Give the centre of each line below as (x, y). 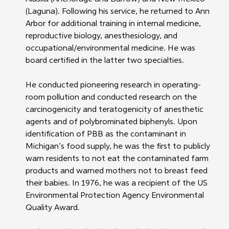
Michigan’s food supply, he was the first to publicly (119, 147)
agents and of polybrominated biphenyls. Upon (112, 122)
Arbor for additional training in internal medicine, (114, 24)
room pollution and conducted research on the (112, 98)
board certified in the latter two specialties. (105, 61)
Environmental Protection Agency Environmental (116, 196)
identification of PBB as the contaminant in (107, 135)
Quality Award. (52, 208)
